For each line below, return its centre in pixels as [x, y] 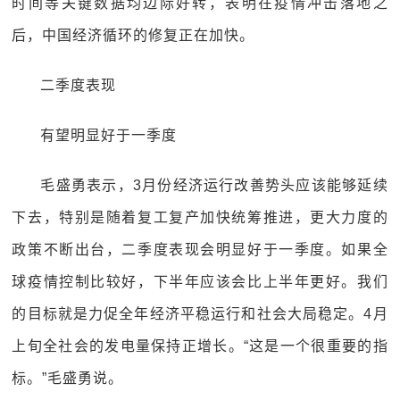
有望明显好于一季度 [109, 135]
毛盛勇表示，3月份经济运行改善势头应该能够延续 [214, 185]
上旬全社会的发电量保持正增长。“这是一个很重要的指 [200, 346]
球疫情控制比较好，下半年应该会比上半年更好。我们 [200, 282]
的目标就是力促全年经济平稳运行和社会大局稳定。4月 [200, 314]
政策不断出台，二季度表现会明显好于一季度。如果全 [200, 250]
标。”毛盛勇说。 [68, 378]
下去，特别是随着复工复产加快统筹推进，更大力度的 [200, 217]
